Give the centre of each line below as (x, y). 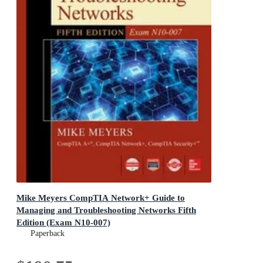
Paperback (48, 234)
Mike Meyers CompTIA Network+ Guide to (101, 198)
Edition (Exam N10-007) (63, 222)
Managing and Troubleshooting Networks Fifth (106, 210)
